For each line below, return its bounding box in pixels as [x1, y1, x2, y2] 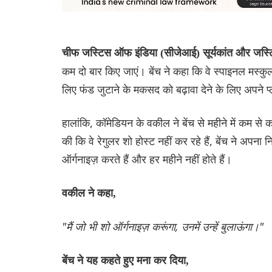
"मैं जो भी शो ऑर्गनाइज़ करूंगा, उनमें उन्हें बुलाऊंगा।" [62, 219, 263, 234]
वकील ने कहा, [62, 186, 116, 199]
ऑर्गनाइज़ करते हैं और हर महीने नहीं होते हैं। [62, 151, 232, 166]
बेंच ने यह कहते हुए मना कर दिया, [62, 254, 189, 267]
